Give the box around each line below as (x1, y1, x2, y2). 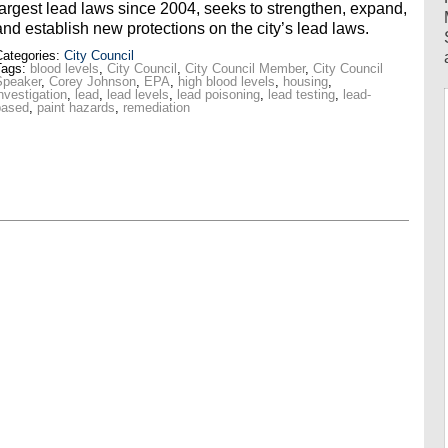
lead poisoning (176, 87, 260, 103)
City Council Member (184, 61, 305, 77)
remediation (122, 100, 190, 116)
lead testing (267, 87, 335, 103)
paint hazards (36, 100, 115, 116)
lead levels (106, 87, 169, 103)
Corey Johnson (48, 74, 136, 90)
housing (282, 74, 328, 90)
